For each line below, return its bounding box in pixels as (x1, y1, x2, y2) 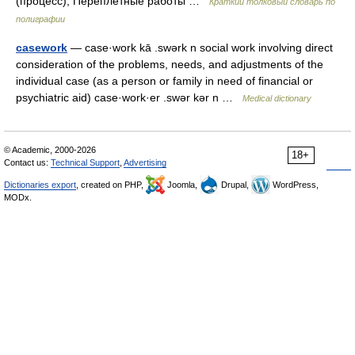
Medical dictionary (242, 94, 311, 103)
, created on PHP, (76, 180, 146, 189)
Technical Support (51, 158, 120, 167)
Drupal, (219, 180, 251, 189)
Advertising (124, 158, 166, 167)
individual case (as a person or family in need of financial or (16, 74, 313, 87)
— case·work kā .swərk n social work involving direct (67, 41, 333, 54)
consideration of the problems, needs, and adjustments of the (16, 58, 323, 71)
